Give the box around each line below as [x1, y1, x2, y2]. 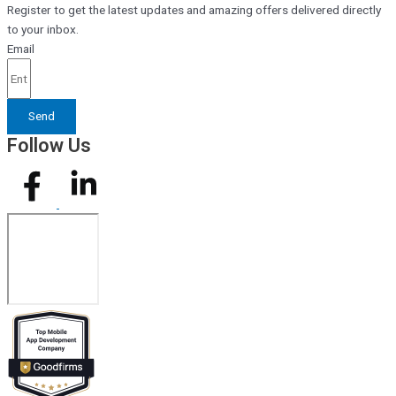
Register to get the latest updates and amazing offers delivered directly [7, 2, 381, 17]
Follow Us [7, 133, 91, 156]
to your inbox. [7, 21, 79, 36]
